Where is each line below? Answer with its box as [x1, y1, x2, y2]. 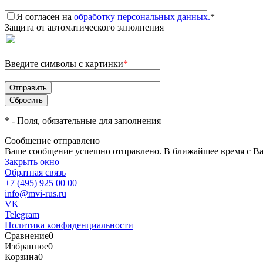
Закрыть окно [5, 156, 59, 167]
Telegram [5, 209, 39, 220]
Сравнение [5, 230, 49, 241]
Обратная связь [5, 167, 66, 177]
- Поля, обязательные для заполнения [9, 115, 161, 126]
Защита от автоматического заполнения [5, 22, 164, 32]
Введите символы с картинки [5, 58, 123, 69]
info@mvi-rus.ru [5, 188, 66, 198]
